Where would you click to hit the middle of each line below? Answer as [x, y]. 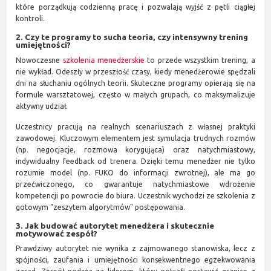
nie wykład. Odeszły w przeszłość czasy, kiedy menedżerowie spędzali [135, 71]
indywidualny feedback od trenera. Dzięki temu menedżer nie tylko [135, 161]
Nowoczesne [39, 60]
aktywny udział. [42, 106]
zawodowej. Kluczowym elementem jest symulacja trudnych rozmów [135, 138]
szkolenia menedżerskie [103, 60]
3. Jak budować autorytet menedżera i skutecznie [115, 225]
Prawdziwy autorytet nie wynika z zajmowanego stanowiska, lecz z [135, 249]
